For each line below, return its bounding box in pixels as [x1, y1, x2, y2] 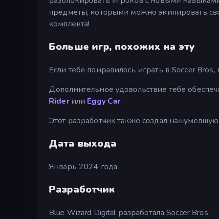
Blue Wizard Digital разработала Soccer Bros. [49, 207, 210, 218]
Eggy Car [87, 95, 121, 107]
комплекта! [49, 18, 90, 29]
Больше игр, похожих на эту [49, 40, 195, 53]
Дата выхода [49, 136, 117, 150]
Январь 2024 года [49, 161, 118, 172]
